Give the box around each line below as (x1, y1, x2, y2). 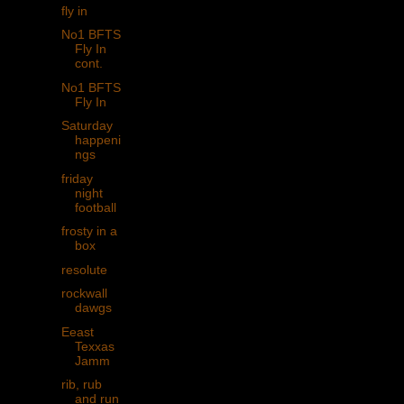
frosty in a (60, 224, 117, 239)
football (74, 199, 116, 215)
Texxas (74, 338, 115, 353)
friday (60, 170, 93, 186)
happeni (74, 133, 121, 148)
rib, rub (60, 377, 102, 392)
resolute (60, 262, 107, 277)
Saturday (60, 118, 113, 133)
